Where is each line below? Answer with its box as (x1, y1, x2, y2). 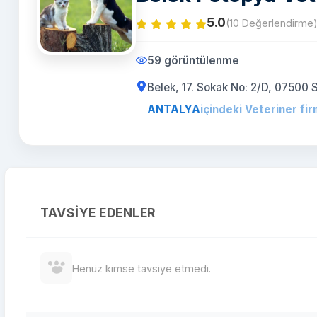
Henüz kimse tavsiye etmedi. (72, 263, 211, 275)
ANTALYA (147, 103, 200, 116)
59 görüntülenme (147, 54, 239, 67)
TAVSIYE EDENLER (40, 205, 156, 220)
